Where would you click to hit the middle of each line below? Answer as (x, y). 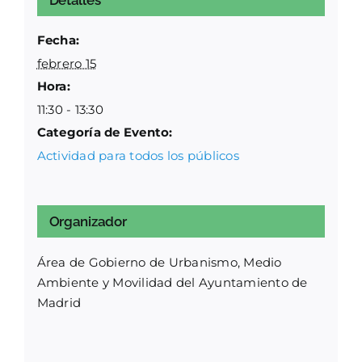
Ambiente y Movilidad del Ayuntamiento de (172, 283)
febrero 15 (67, 64)
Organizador (88, 222)
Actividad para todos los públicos (138, 156)
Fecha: (58, 40)
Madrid (59, 303)
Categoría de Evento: (105, 133)
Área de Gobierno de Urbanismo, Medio (159, 263)
